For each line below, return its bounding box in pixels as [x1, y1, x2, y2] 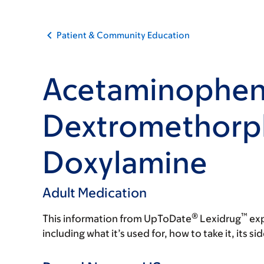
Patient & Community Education [57, 30, 190, 40]
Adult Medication [42, 185, 147, 200]
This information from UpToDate [42, 213, 192, 225]
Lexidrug [198, 213, 241, 225]
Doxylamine [42, 144, 207, 180]
